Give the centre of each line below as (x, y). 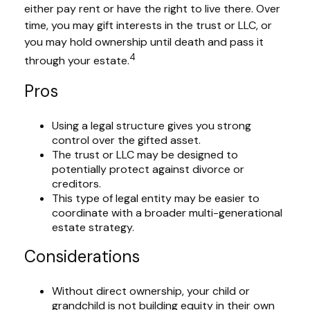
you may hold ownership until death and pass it (144, 42)
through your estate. (77, 61)
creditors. (76, 183)
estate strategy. (93, 227)
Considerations (82, 256)
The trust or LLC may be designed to (145, 154)
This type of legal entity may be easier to (156, 198)
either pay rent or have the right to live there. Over (152, 9)
